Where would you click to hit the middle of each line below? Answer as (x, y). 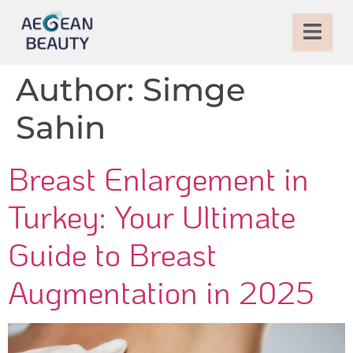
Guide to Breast (112, 253)
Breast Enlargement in (158, 178)
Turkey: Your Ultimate (152, 216)
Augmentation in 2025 (161, 291)
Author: (79, 89)
